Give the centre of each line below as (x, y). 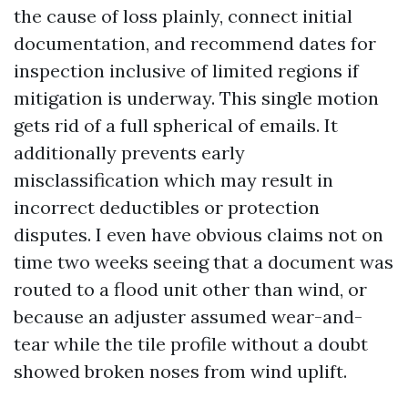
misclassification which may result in (173, 180)
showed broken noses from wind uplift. (180, 371)
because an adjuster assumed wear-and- (188, 316)
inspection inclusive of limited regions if (186, 71)
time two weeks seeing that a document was (204, 262)
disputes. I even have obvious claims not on (199, 235)
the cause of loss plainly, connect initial (183, 16)
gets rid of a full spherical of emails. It (176, 125)
